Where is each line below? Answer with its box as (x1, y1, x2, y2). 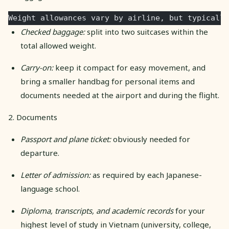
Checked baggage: (20, 26, 85, 37)
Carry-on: (20, 62, 53, 73)
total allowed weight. (20, 40, 96, 51)
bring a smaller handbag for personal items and (20, 76, 195, 86)
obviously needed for (111, 133, 190, 144)
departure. (20, 147, 59, 158)
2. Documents (8, 111, 57, 122)
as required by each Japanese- (90, 169, 202, 180)
